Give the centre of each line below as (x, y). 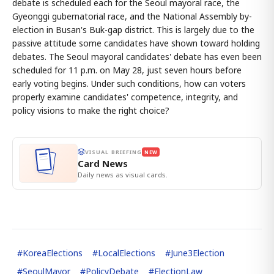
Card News (103, 163)
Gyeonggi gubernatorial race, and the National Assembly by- (132, 16)
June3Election (198, 253)
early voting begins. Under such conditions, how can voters (129, 83)
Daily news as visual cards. (123, 174)
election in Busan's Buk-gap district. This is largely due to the (133, 29)
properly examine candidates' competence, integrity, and (125, 97)
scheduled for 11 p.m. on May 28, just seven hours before (127, 70)
